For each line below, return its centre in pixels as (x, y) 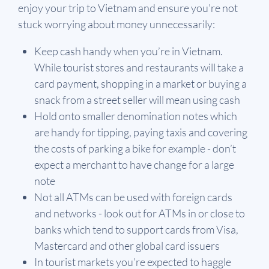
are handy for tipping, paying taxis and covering (141, 132)
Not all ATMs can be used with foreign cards (133, 197)
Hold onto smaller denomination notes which (136, 116)
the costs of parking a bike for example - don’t (135, 149)
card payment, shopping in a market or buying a (141, 84)
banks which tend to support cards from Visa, (136, 230)
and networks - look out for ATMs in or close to (140, 213)
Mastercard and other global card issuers (127, 246)
